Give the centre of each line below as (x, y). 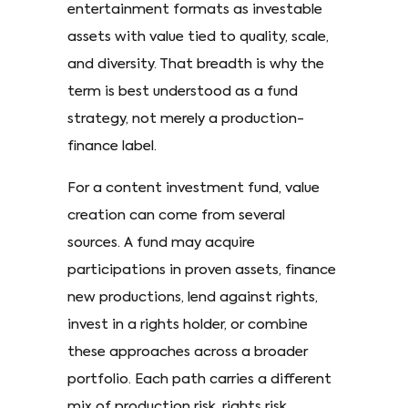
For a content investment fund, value (194, 188)
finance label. (112, 146)
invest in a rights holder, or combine (188, 325)
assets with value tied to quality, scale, (198, 37)
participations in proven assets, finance (202, 270)
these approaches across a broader (188, 352)
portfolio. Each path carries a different (199, 379)
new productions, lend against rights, (193, 297)
